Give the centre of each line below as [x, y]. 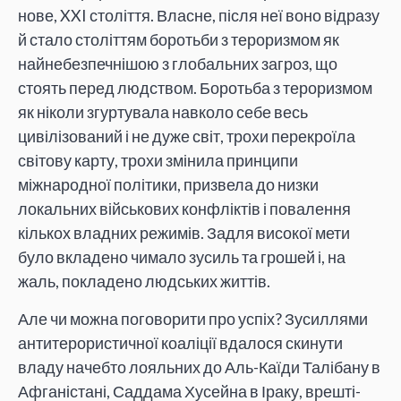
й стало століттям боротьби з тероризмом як [179, 40]
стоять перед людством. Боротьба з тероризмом [195, 88]
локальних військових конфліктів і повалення [184, 209]
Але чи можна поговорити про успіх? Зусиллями [193, 318]
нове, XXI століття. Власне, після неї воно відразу [199, 16]
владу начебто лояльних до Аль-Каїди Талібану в [199, 367]
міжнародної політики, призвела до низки [168, 185]
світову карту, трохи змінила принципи [158, 161]
